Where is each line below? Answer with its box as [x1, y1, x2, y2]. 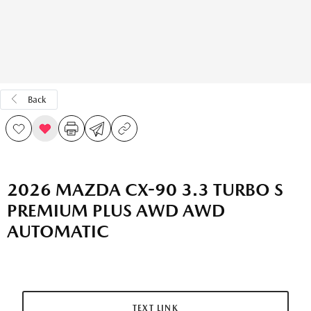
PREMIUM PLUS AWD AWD [7, 200, 225, 221]
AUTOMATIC [7, 221, 109, 242]
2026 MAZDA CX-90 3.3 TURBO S [7, 179, 283, 200]
